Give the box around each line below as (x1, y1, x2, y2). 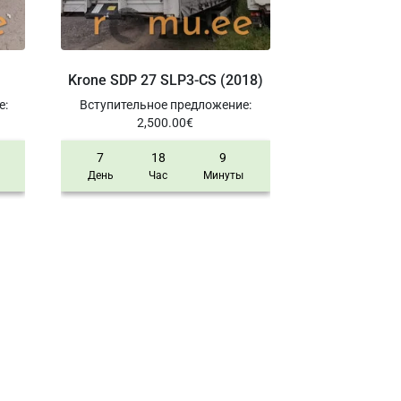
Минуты (202, 168, 243, 182)
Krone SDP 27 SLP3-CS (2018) (67, 71, 263, 89)
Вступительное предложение (79, 97, 249, 112)
